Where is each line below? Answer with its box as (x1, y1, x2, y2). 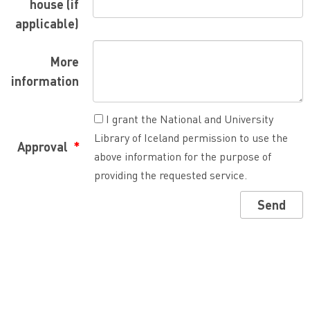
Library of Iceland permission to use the (93, 130, 288, 145)
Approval (17, 138, 71, 154)
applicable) (15, 15, 79, 31)
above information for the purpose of (93, 149, 271, 163)
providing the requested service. (93, 167, 247, 182)
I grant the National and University (105, 111, 273, 126)
